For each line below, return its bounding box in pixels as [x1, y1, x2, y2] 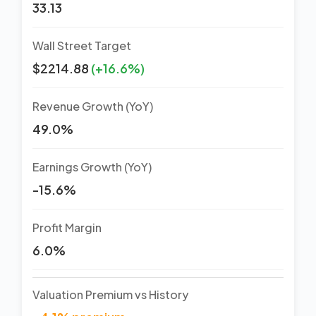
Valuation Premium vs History [32, 286, 188, 302]
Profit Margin [32, 219, 102, 235]
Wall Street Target [32, 37, 131, 53]
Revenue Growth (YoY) [32, 98, 153, 114]
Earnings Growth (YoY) [32, 159, 152, 174]
